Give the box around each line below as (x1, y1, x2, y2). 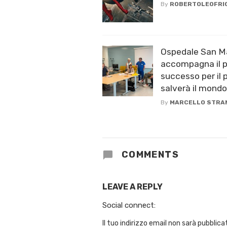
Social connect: (102, 200, 156, 210)
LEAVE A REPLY (102, 181, 163, 192)
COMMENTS (119, 148, 179, 160)
